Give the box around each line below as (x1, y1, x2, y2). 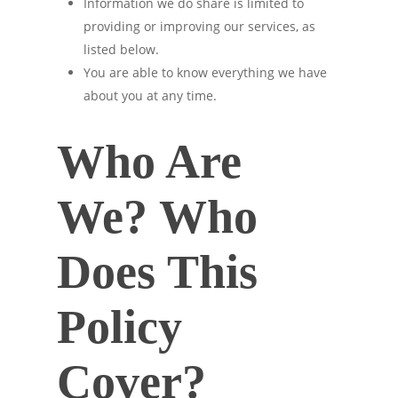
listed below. (84, 41, 159, 58)
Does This (57, 245, 258, 298)
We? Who (57, 190, 258, 243)
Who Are (57, 135, 242, 188)
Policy (57, 300, 182, 354)
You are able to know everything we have (84, 64, 327, 81)
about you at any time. (84, 87, 217, 104)
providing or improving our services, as (84, 18, 315, 35)
